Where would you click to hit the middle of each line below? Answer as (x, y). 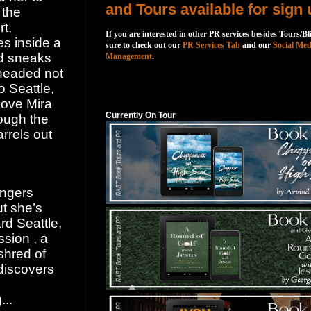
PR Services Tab (211, 45)
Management (129, 57)
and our (257, 45)
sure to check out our (143, 45)
